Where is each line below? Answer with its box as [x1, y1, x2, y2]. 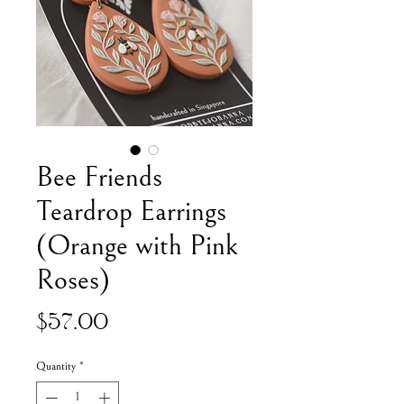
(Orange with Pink [36, 229, 238, 263]
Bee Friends [36, 161, 162, 195]
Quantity [36, 360, 76, 374]
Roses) [36, 263, 110, 298]
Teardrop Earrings [36, 195, 226, 229]
